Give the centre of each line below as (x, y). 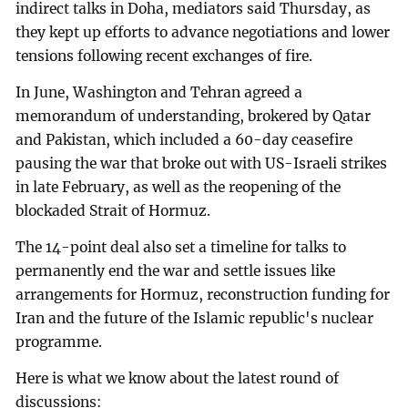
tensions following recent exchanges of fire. (164, 56)
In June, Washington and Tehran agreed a (159, 92)
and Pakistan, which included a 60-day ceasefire (184, 139)
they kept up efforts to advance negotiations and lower (203, 33)
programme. (59, 342)
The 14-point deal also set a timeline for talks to (181, 247)
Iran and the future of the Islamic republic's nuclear (195, 318)
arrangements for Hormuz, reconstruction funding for (203, 294)
